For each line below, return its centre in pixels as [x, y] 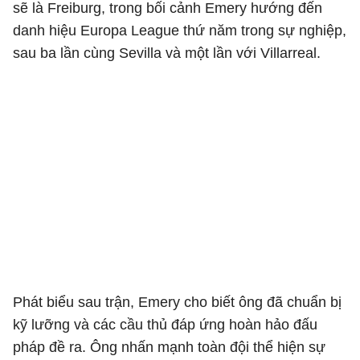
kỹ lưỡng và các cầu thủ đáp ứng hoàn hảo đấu [165, 325]
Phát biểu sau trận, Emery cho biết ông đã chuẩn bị [177, 302]
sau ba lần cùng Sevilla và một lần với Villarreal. [167, 53]
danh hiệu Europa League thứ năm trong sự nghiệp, [180, 31]
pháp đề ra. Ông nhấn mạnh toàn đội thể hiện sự [169, 347]
